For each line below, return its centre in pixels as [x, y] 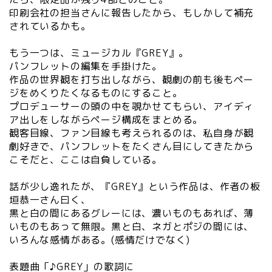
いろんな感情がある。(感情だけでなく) [100, 240]
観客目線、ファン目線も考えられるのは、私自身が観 [132, 133]
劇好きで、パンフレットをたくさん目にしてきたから [132, 146]
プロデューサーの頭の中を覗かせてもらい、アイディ [132, 106]
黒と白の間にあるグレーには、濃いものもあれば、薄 [132, 213]
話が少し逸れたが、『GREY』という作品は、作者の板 [135, 186]
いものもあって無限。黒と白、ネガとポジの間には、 [132, 226]
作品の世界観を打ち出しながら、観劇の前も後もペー [132, 79]
